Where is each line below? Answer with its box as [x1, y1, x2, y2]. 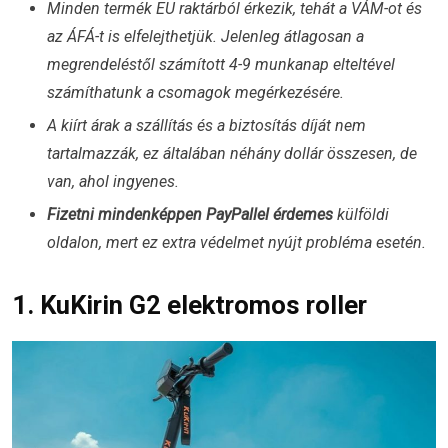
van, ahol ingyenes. [47, 171, 179, 191]
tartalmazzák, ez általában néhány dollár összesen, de [47, 143, 417, 163]
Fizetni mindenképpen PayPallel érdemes [47, 204, 333, 224]
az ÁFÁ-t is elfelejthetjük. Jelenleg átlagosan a [47, 26, 364, 46]
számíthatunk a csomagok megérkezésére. [47, 82, 344, 102]
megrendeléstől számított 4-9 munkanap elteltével [47, 54, 395, 74]
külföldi [333, 204, 389, 224]
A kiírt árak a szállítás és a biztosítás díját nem [47, 115, 366, 135]
